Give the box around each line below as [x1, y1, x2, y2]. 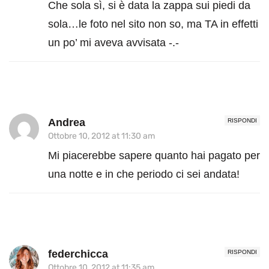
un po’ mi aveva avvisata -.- [48, 36, 179, 49]
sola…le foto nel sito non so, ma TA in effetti [48, 17, 258, 30]
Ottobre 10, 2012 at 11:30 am [48, 130, 155, 141]
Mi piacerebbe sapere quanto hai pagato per [48, 149, 260, 162]
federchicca [48, 247, 108, 260]
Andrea [48, 116, 85, 128]
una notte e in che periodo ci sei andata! [48, 168, 240, 180]
